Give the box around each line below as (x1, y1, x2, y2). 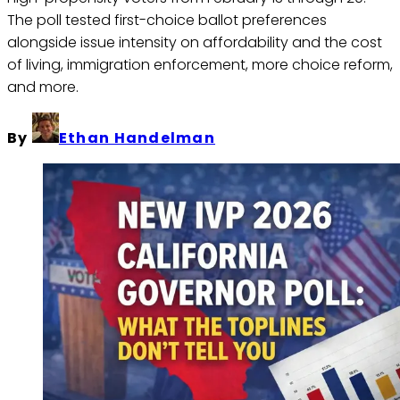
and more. (7, 77, 79, 98)
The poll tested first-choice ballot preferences (7, 10, 327, 31)
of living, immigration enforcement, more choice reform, (7, 54, 393, 76)
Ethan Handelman (58, 128, 216, 149)
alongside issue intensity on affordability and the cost (7, 32, 382, 54)
